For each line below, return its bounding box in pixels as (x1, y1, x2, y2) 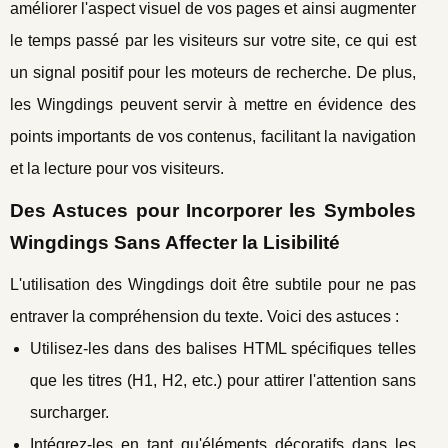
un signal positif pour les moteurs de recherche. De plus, (10, 63, 416, 81)
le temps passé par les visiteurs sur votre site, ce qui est (10, 31, 416, 49)
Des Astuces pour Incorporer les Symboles (10, 199, 416, 221)
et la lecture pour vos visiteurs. (10, 159, 224, 177)
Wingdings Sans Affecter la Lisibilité (10, 231, 340, 253)
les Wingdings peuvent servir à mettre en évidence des (10, 95, 416, 113)
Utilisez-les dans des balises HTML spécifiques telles (30, 339, 416, 357)
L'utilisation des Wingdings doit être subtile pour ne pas (10, 275, 416, 293)
